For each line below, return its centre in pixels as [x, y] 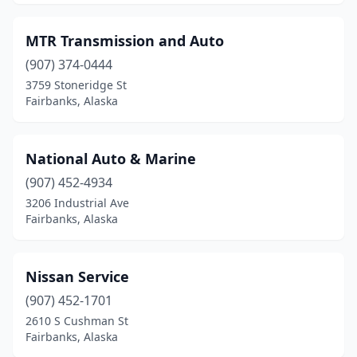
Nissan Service [77, 277]
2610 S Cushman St [77, 321]
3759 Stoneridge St [76, 85]
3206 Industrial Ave [77, 203]
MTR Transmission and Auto [125, 41]
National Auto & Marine [111, 159]
